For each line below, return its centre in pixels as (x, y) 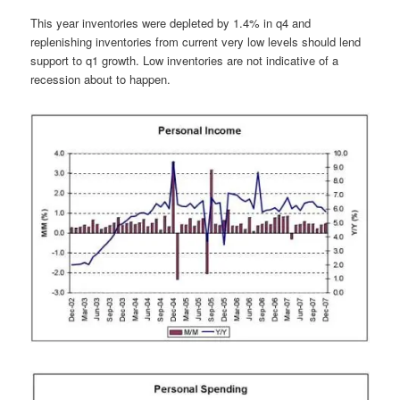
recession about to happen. (101, 79)
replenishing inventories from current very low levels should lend (196, 42)
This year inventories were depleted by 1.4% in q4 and (171, 23)
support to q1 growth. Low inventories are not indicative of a (185, 61)
